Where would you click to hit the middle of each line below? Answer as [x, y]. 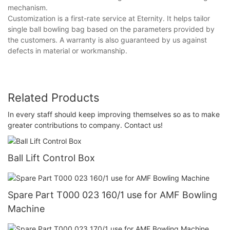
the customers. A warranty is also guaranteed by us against [107, 40]
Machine [26, 209]
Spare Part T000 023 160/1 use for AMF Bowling [112, 195]
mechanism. [28, 8]
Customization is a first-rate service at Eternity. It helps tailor [109, 18]
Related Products [54, 98]
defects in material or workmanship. [68, 51]
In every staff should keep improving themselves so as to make [114, 114]
